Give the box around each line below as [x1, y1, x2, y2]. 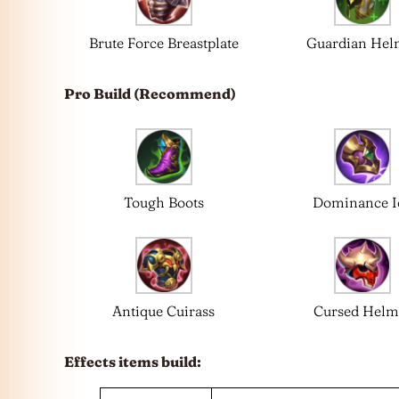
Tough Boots [123, 192, 204, 211]
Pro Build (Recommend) [64, 84, 236, 102]
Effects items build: [64, 352, 201, 370]
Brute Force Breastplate [88, 33, 239, 52]
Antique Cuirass [112, 301, 216, 320]
